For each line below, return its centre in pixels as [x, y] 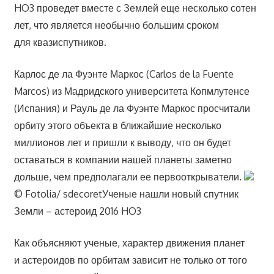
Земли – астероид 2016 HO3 [77, 211]
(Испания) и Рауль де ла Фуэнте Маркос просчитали [132, 109]
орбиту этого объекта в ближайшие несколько [117, 126]
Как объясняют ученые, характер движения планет [129, 243]
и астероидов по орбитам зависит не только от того [130, 260]
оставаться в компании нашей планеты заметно [123, 160]
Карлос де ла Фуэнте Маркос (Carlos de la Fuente [124, 74]
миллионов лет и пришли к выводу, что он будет [122, 143]
